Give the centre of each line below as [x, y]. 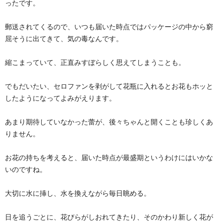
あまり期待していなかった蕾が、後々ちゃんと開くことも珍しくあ [109, 122]
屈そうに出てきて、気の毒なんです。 [64, 39]
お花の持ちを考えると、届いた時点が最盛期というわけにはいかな [109, 158]
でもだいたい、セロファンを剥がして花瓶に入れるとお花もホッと [109, 86]
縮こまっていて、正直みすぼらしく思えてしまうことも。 [95, 62]
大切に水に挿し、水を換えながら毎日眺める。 [78, 193]
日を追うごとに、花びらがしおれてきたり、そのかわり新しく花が [109, 217]
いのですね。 [26, 169]
